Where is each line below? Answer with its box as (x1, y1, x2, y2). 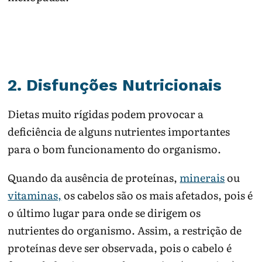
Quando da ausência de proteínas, (8, 170, 180, 186)
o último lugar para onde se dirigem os (8, 205, 201, 221)
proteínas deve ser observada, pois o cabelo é (8, 240, 232, 256)
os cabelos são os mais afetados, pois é (61, 187, 253, 204)
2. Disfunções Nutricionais (8, 75, 222, 95)
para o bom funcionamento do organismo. (8, 141, 222, 157)
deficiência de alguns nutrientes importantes (8, 123, 230, 140)
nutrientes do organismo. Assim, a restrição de (8, 222, 242, 239)
